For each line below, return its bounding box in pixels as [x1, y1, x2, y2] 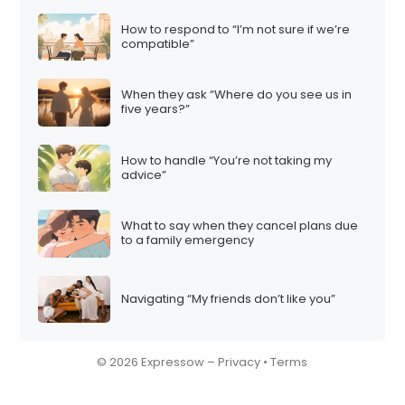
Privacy [218, 353, 261, 372]
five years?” [121, 100, 191, 118]
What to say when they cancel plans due [121, 217, 359, 235]
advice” [121, 165, 167, 184]
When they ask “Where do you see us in [121, 86, 353, 104]
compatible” [121, 34, 195, 52]
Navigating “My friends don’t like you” [121, 289, 336, 307]
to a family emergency [121, 231, 255, 250]
